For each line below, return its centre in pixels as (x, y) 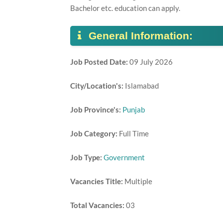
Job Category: (94, 133)
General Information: (140, 36)
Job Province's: (95, 110)
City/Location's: (97, 86)
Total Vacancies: (98, 205)
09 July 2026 (151, 62)
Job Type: (86, 157)
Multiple (138, 181)
